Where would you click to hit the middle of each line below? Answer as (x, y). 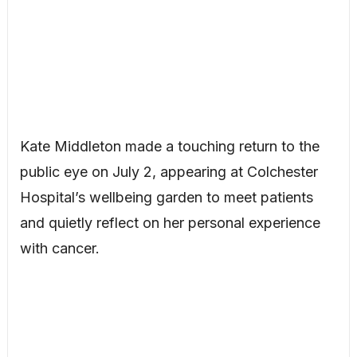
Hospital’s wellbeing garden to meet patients (166, 197)
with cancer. (59, 248)
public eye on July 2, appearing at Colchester (169, 171)
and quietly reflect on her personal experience (170, 222)
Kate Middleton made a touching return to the (169, 146)
